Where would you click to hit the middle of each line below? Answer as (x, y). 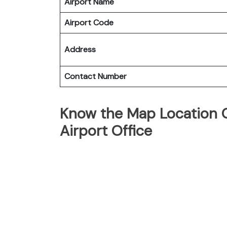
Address (80, 49)
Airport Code (89, 22)
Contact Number (96, 76)
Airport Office (106, 130)
